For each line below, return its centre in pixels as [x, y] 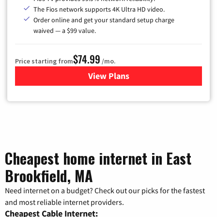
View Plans [108, 76]
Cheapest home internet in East [98, 158]
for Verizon [129, 76]
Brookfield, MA [49, 175]
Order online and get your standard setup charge [104, 20]
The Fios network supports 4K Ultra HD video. [99, 9]
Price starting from [44, 61]
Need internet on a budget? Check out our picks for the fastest [105, 190]
